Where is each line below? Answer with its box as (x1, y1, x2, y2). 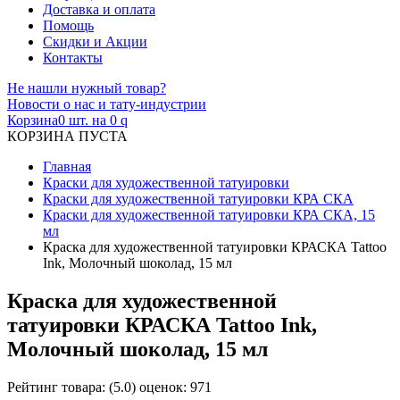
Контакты (43, 49, 103, 65)
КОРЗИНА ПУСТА (7, 128, 128, 144)
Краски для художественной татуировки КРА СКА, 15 (43, 206, 375, 222)
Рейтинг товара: (7, 379, 109, 395)
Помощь (43, 17, 94, 33)
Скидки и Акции (43, 33, 147, 49)
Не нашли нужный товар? (7, 79, 166, 96)
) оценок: (131, 379, 190, 395)
